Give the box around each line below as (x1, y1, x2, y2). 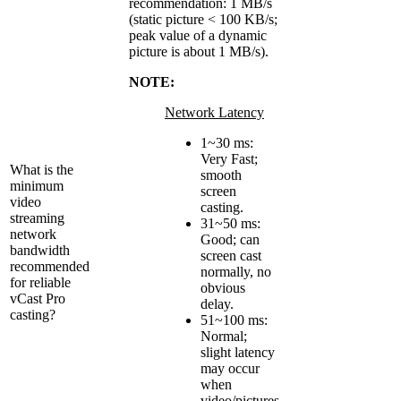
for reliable (10, 274, 71, 290)
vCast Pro (10, 290, 65, 306)
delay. (200, 295, 234, 311)
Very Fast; (200, 150, 258, 166)
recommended (10, 258, 90, 274)
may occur (200, 360, 260, 376)
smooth (200, 166, 242, 183)
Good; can (200, 231, 260, 247)
